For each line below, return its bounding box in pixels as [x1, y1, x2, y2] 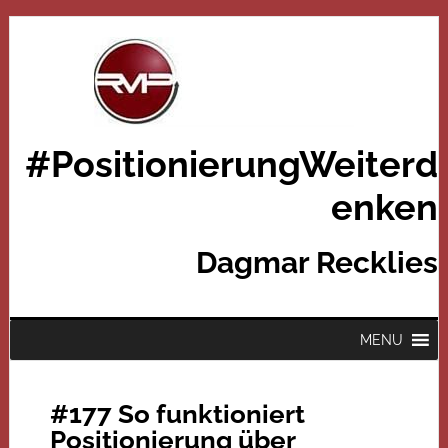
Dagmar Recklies [196, 245, 439, 280]
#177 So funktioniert [49, 399, 305, 429]
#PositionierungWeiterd [25, 143, 439, 185]
